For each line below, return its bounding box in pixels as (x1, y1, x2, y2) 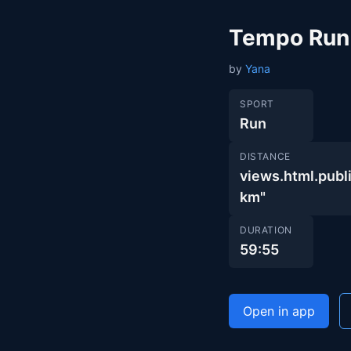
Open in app (243, 303, 315, 319)
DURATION (240, 224, 292, 236)
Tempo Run (229, 24, 349, 51)
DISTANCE (240, 150, 291, 162)
